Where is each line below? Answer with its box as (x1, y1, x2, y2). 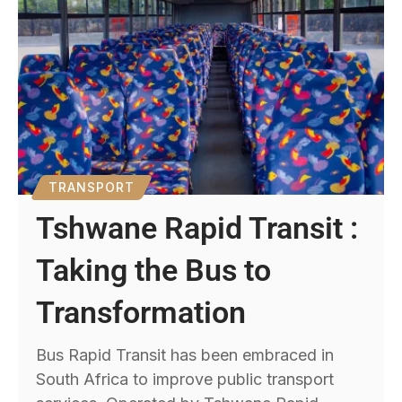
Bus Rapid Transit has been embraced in (36, 345, 335, 365)
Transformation (36, 294, 247, 331)
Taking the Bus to (36, 252, 272, 289)
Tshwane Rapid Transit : (36, 210, 359, 247)
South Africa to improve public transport (36, 370, 335, 389)
